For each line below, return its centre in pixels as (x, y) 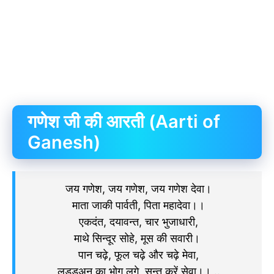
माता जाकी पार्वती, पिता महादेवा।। (139, 205)
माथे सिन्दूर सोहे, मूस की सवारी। (139, 238)
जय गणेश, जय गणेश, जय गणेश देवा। (139, 188)
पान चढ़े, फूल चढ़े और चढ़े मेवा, (139, 254)
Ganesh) (64, 142)
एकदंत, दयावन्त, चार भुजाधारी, (139, 221)
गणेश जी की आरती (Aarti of (124, 121)
